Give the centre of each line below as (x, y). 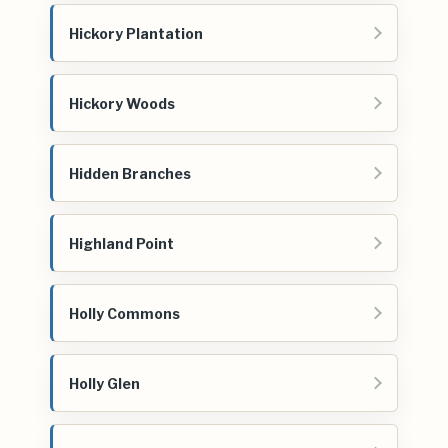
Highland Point (121, 243)
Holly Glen (104, 383)
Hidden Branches (130, 173)
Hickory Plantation (136, 33)
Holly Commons (124, 313)
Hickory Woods (122, 103)
